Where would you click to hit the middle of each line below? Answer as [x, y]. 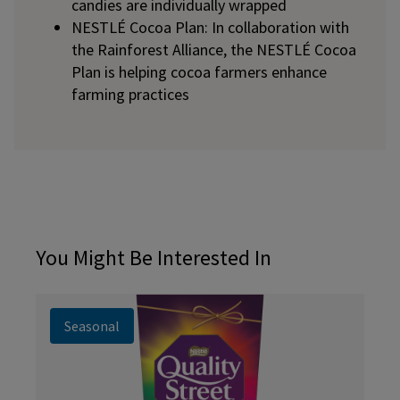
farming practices [130, 94]
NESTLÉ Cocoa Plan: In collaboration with [210, 27]
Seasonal [92, 326]
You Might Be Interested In [154, 258]
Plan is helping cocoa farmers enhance [199, 72]
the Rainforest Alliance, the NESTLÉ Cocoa [214, 50]
